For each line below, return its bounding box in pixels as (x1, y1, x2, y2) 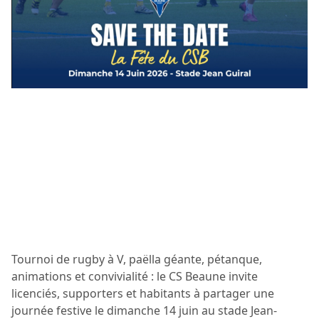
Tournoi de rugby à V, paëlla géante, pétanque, (11, 251, 262, 267)
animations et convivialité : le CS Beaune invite (11, 268, 258, 284)
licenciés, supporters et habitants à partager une (11, 285, 274, 301)
